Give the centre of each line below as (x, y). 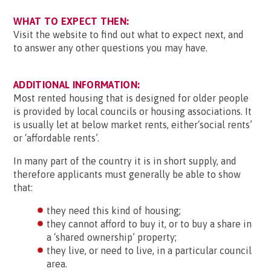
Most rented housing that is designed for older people (131, 98)
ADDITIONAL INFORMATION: (77, 85)
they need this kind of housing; (114, 211)
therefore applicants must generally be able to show (127, 174)
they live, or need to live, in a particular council (149, 250)
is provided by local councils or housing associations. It (132, 111)
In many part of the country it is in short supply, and (125, 161)
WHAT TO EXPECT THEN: (71, 21)
